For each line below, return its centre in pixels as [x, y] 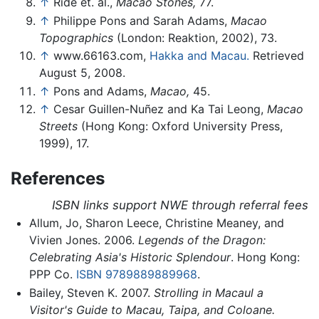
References [58, 179]
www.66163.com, [101, 56]
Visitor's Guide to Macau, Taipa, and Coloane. [152, 309]
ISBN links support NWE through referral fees [180, 205]
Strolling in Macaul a [208, 292]
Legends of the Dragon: [202, 240]
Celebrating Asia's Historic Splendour [130, 257]
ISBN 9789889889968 [136, 274]
